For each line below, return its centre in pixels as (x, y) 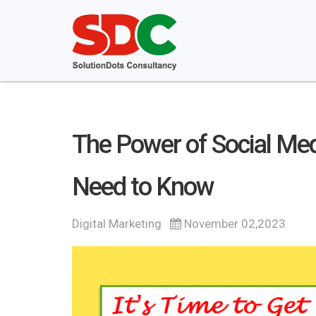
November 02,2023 (233, 224)
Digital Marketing (117, 224)
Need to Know (143, 187)
